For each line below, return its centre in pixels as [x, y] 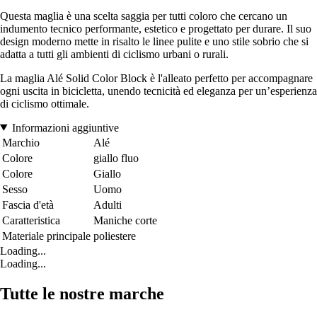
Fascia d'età [28, 204]
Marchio [21, 142]
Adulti [108, 204]
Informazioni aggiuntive [65, 127]
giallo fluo [116, 158]
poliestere [115, 236]
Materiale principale [46, 236]
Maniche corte [125, 220]
